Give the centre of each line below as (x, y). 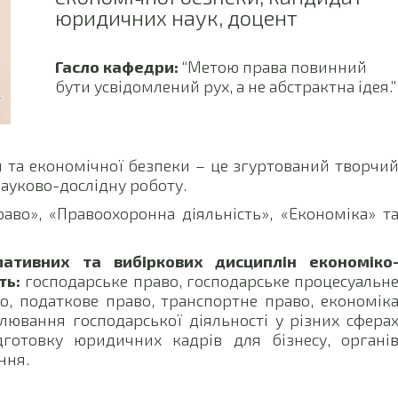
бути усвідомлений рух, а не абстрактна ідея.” (225, 86)
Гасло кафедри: (116, 67)
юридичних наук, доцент (176, 17)
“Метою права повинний (272, 67)
